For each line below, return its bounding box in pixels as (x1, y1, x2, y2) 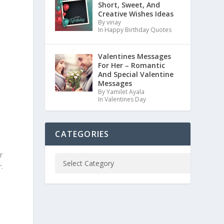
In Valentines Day (97, 94, 146, 103)
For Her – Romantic (97, 60, 165, 70)
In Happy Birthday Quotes (97, 25, 171, 34)
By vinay (97, 18, 121, 27)
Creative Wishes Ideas (97, 9, 173, 19)
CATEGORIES (55, 128, 109, 139)
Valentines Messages (97, 51, 171, 61)
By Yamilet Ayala (97, 87, 144, 96)
